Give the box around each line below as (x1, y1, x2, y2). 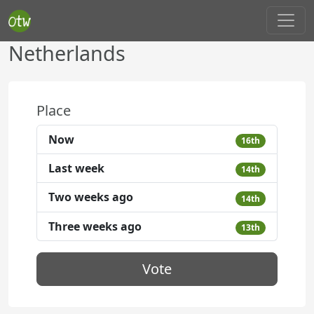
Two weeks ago (48, 189, 133, 205)
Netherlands (8, 39, 125, 67)
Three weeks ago (48, 218, 142, 234)
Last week (48, 161, 104, 177)
